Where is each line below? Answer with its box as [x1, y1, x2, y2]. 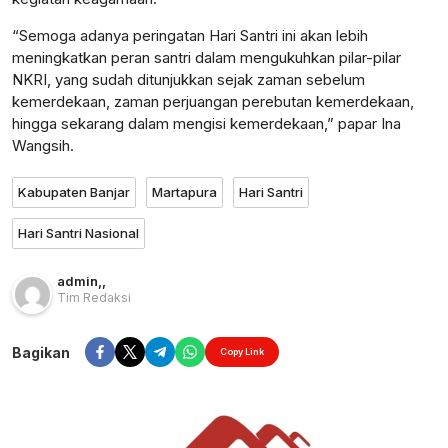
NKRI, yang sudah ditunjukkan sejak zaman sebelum [12, 70, 365, 90]
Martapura [152, 184, 217, 201]
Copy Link [220, 346, 264, 358]
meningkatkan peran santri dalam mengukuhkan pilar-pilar [12, 48, 401, 68]
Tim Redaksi [57, 290, 131, 306]
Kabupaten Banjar [18, 184, 130, 201]
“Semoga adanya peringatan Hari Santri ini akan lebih [12, 26, 368, 46]
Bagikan [12, 343, 70, 361]
